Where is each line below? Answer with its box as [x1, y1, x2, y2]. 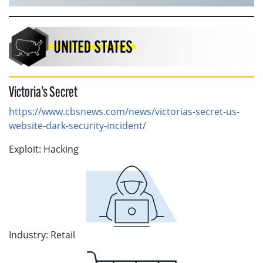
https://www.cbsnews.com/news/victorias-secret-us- [9, 104, 240, 118]
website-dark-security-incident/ [9, 119, 146, 132]
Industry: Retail [9, 228, 75, 241]
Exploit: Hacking [9, 142, 79, 156]
